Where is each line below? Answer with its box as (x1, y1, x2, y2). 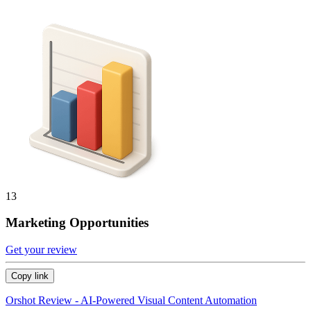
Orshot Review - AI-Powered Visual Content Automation (6, 294, 257, 306)
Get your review (6, 244, 77, 255)
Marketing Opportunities (6, 215, 149, 230)
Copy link (11, 271, 49, 281)
